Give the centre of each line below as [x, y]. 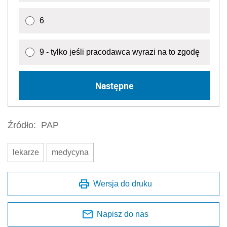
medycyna [70, 153]
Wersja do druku [123, 184]
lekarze [26, 153]
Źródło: [22, 125]
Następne [114, 85]
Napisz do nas [123, 214]
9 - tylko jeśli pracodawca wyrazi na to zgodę [120, 52]
